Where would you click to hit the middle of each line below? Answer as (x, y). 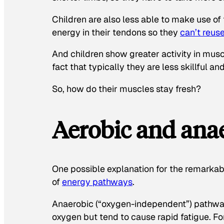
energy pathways (97, 182)
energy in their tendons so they (116, 32)
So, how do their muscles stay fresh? (126, 89)
